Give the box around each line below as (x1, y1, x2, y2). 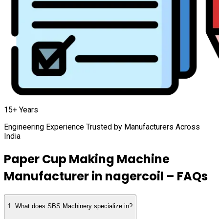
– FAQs (164, 168, 208, 184)
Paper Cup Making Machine (4, 151, 170, 167)
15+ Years (4, 105, 38, 114)
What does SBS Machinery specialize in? (15, 202, 132, 210)
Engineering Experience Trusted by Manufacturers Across (4, 122, 200, 131)
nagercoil (105, 168, 164, 184)
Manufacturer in (4, 168, 105, 184)
